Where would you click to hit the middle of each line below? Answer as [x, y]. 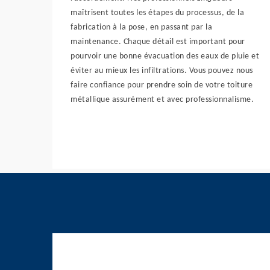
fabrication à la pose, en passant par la [141, 27]
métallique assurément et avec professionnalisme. [162, 100]
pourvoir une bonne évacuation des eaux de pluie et [165, 56]
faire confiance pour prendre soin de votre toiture [162, 85]
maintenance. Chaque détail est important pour [158, 42]
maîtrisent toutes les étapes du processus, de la [157, 13]
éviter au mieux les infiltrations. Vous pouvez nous [162, 71]
